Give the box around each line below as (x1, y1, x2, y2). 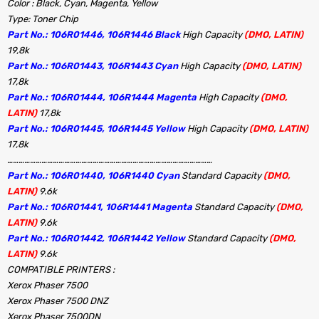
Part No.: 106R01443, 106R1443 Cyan (7, 61, 178, 71)
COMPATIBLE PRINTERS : (7, 264, 115, 275)
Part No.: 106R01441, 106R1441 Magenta (7, 202, 192, 212)
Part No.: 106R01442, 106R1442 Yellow (7, 233, 185, 244)
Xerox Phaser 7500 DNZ (7, 296, 108, 306)
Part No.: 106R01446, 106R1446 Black (7, 29, 180, 40)
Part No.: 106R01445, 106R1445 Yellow (7, 123, 185, 134)
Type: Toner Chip (7, 14, 78, 24)
